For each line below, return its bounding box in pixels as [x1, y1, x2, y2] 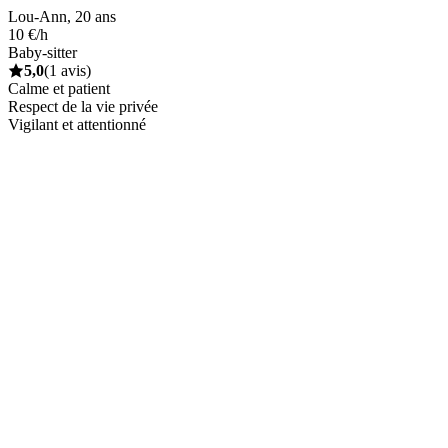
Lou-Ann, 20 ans [8, 7, 116, 25]
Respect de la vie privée [8, 97, 158, 115]
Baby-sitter [8, 43, 77, 61]
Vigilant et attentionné [8, 115, 146, 133]
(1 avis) [44, 61, 91, 79]
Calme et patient [8, 79, 110, 97]
